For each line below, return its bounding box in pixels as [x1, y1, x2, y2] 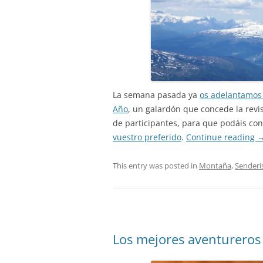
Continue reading [186, 131, 257, 143]
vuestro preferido [113, 131, 181, 143]
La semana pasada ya [113, 89, 200, 100]
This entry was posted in [113, 160, 199, 171]
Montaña [199, 160, 231, 171]
